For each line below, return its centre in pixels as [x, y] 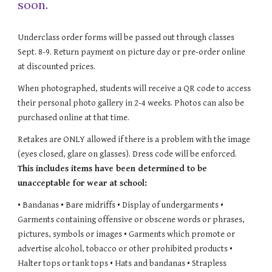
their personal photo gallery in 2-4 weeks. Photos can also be [131, 103]
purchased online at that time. [74, 117]
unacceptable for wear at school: [83, 183]
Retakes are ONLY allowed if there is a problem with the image [134, 139]
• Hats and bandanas [149, 263]
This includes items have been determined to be [113, 168]
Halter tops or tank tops [64, 263]
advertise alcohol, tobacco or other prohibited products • [125, 249]
